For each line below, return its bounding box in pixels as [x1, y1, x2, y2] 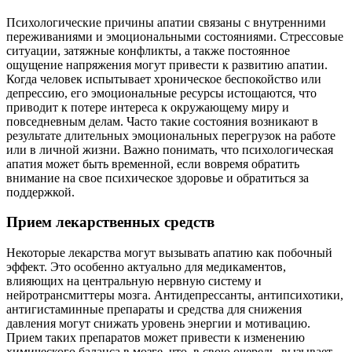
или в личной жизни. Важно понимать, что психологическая [6, 142, 333, 156]
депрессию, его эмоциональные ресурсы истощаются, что [6, 86, 317, 100]
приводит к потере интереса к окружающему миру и [6, 100, 289, 114]
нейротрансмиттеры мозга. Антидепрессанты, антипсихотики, [6, 288, 343, 302]
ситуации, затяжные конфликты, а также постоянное [6, 43, 290, 57]
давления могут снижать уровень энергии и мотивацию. [6, 317, 310, 331]
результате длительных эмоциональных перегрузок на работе [6, 128, 335, 142]
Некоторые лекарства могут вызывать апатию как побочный [6, 246, 332, 260]
